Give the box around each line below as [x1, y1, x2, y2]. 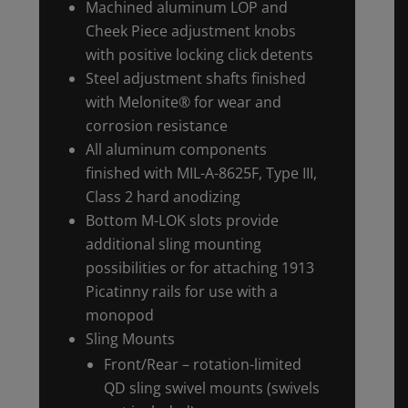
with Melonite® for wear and [85, 91, 281, 112]
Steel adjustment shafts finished [85, 67, 306, 88]
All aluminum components [85, 138, 267, 159]
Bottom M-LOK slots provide [85, 209, 279, 230]
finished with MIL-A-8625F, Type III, [85, 162, 317, 183]
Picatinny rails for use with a [85, 280, 278, 301]
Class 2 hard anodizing [85, 186, 240, 207]
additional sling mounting [85, 233, 261, 254]
